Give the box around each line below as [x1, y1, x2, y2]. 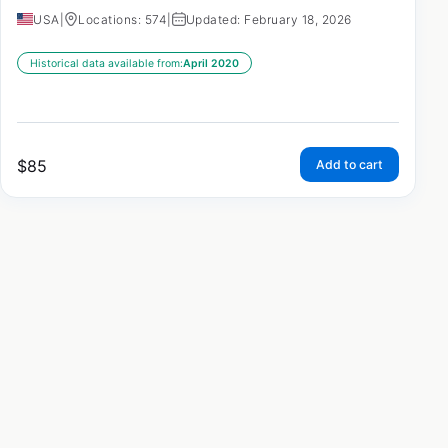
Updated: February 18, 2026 [185, 12, 352, 28]
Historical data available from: [30, 57, 183, 71]
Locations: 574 [78, 12, 167, 28]
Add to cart [316, 157, 383, 173]
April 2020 [183, 57, 239, 71]
